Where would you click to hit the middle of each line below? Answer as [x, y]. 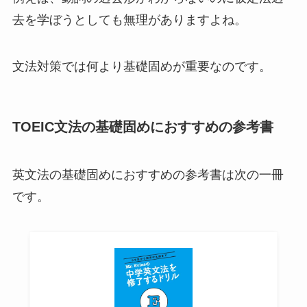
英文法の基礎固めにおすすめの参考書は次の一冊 [148, 174]
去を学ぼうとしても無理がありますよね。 [129, 20]
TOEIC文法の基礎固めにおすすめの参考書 [143, 127]
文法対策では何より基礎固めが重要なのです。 [142, 67]
